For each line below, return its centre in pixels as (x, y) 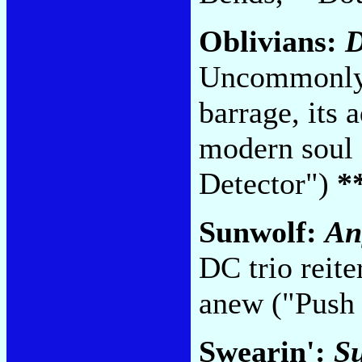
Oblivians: (272, 42)
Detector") (268, 184)
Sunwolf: (262, 232)
